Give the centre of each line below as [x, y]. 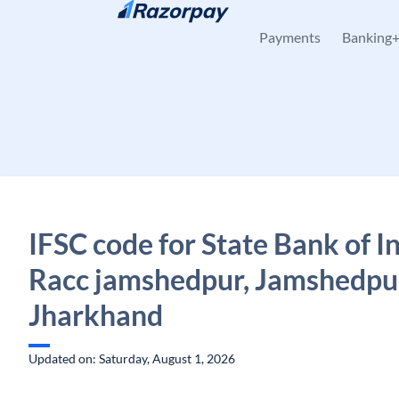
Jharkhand [96, 315]
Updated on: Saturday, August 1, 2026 [132, 358]
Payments [290, 37]
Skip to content [85, 23]
